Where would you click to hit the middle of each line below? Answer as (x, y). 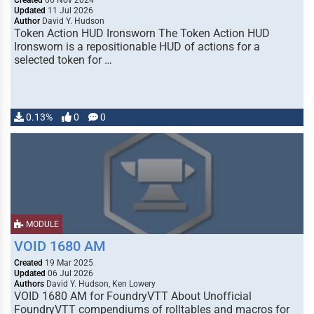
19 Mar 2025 (68, 263)
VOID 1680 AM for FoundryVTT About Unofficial (133, 296)
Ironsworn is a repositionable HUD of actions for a (137, 47)
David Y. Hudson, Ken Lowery (100, 284)
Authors (29, 284)
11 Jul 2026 (69, 11)
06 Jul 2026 (69, 273)
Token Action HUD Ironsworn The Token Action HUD (142, 33)
